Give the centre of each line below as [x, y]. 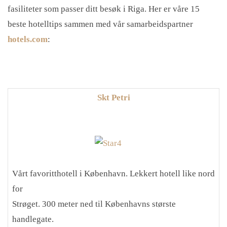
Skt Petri [113, 98]
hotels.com [28, 39]
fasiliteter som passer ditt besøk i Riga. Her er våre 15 [104, 9]
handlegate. [33, 219]
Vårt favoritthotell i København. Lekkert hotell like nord [113, 174]
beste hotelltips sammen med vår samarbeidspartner [100, 24]
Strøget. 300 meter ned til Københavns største [94, 204]
